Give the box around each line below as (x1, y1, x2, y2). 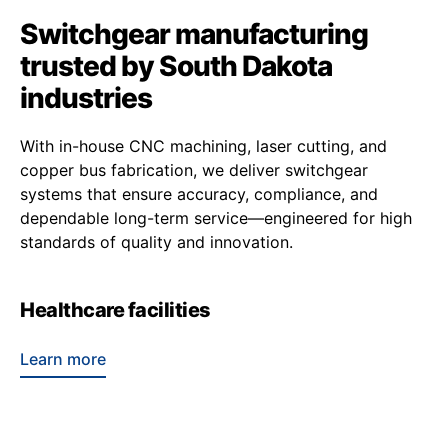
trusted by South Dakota (20, 49, 332, 84)
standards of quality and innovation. (20, 232, 293, 253)
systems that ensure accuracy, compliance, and (20, 184, 378, 205)
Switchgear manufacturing (20, 17, 368, 52)
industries (20, 81, 152, 116)
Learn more (20, 349, 106, 370)
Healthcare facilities (20, 298, 211, 323)
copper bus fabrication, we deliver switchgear (20, 160, 368, 181)
